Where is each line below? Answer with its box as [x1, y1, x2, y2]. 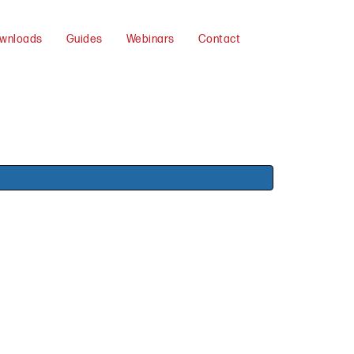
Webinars [126, 32, 175, 46]
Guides [66, 32, 103, 46]
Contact [198, 32, 240, 46]
